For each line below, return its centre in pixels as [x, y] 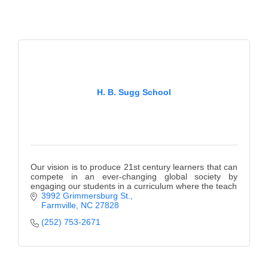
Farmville [58, 205]
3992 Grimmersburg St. [86, 196]
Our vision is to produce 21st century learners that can [134, 167]
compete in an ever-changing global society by [134, 177]
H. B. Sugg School [134, 92]
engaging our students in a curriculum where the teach [134, 186]
